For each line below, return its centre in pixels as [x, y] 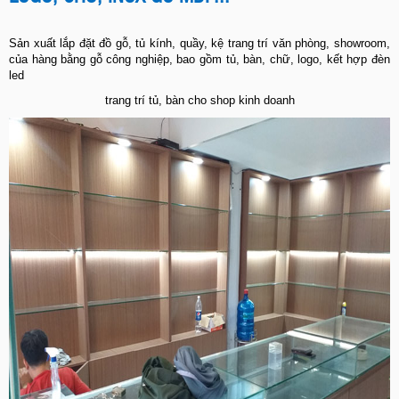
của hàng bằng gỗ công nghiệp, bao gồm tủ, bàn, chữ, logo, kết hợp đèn [199, 59]
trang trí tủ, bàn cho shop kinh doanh [199, 100]
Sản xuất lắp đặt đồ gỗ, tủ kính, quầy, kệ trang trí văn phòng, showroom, [199, 43]
